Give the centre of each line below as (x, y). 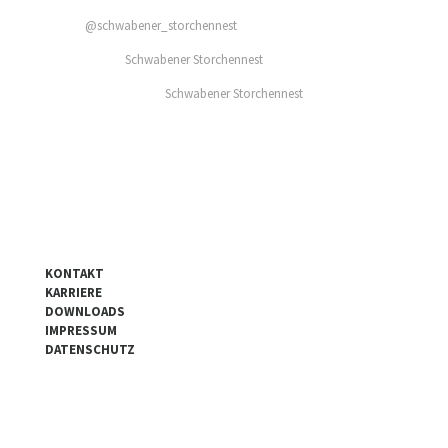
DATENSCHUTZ (90, 349)
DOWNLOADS (85, 311)
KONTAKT (74, 273)
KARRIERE (73, 292)
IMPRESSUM (81, 330)
